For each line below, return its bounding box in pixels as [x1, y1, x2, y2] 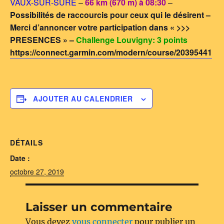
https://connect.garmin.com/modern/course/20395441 [10, 46, 212, 58]
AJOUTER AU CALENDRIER [33, 93, 133, 103]
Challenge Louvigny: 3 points [76, 34, 187, 45]
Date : [10, 153, 30, 163]
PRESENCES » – [10, 34, 76, 45]
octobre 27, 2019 [10, 166, 64, 176]
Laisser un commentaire [25, 200, 173, 214]
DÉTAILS [10, 137, 43, 147]
